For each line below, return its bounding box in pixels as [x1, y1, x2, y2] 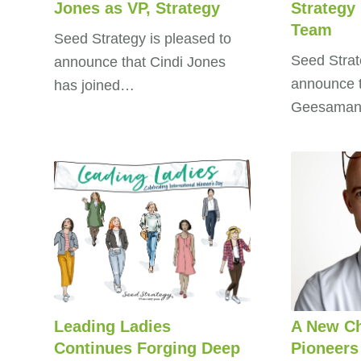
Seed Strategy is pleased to [54, 31, 231, 47]
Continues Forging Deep [54, 338, 240, 357]
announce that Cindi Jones [54, 54, 226, 70]
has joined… [54, 77, 135, 93]
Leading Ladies [54, 317, 171, 335]
